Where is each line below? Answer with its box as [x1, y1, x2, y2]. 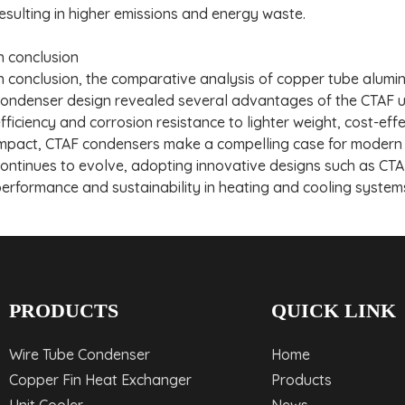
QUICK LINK [271, 298, 397, 322]
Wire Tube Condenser [8, 344, 150, 363]
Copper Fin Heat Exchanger [8, 370, 192, 389]
